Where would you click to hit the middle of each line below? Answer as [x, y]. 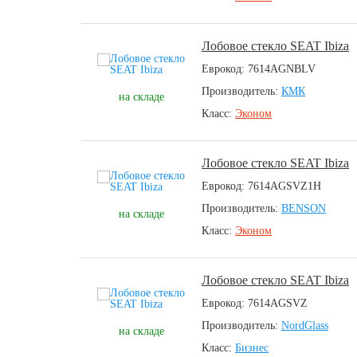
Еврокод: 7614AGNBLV [259, 69]
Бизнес [252, 348]
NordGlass [305, 326]
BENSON [304, 208]
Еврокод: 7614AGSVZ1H [261, 186]
